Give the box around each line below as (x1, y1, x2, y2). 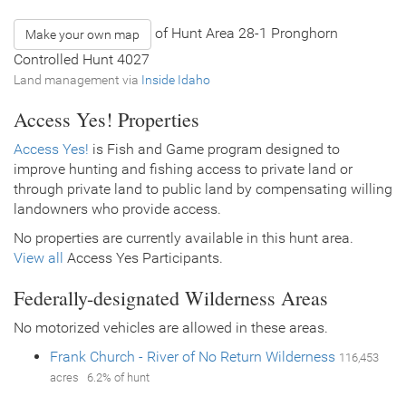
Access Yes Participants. (63, 248, 223, 266)
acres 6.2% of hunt (50, 370, 150, 384)
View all (14, 248, 63, 266)
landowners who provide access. (14, 199, 221, 217)
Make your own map (25, 26, 140, 42)
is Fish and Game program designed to (89, 140, 340, 158)
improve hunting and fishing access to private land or (14, 159, 353, 178)
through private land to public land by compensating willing (14, 179, 392, 198)
